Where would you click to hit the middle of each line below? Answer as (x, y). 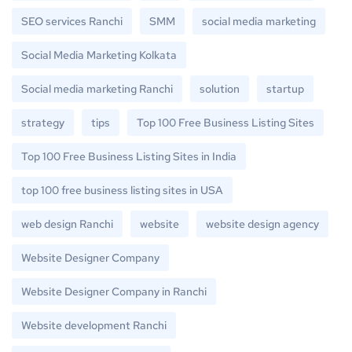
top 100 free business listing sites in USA (122, 191)
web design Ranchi (67, 224)
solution (220, 89)
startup (285, 89)
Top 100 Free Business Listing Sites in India (129, 157)
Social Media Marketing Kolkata (99, 55)
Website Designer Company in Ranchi (114, 292)
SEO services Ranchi (72, 22)
